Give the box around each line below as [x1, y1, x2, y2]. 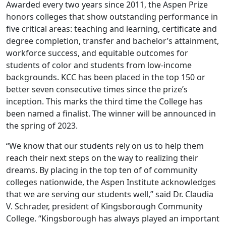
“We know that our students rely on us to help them [6, 140, 204, 151]
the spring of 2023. [6, 120, 78, 131]
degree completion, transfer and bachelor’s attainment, [6, 35, 219, 46]
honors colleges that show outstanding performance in [6, 11, 218, 22]
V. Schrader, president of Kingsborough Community [6, 200, 202, 212]
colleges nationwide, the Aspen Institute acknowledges [6, 176, 216, 188]
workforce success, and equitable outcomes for [6, 47, 188, 59]
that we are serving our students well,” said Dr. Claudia [6, 188, 213, 200]
